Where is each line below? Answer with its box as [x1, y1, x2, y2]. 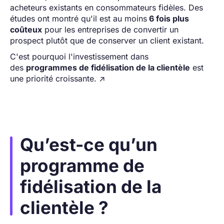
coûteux [10, 24, 42, 34]
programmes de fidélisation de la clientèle [26, 62, 190, 72]
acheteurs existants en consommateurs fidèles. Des [10, 2, 203, 12]
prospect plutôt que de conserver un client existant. [10, 35, 204, 45]
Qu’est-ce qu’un [20, 133, 157, 155]
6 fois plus [147, 13, 189, 23]
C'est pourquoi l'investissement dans [10, 51, 148, 61]
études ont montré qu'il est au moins [10, 13, 147, 23]
